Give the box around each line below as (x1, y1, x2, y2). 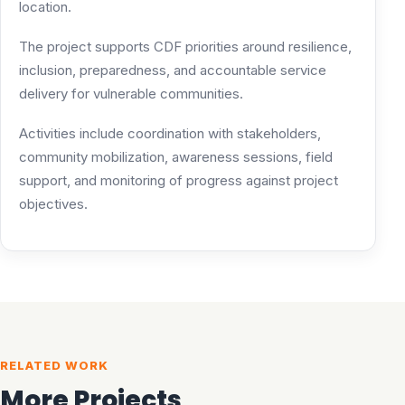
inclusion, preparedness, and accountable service (19, 61, 326, 79)
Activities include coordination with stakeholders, (19, 124, 321, 142)
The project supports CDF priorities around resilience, (19, 37, 352, 55)
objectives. (19, 194, 88, 212)
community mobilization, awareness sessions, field (19, 147, 333, 165)
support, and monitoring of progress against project (19, 171, 338, 189)
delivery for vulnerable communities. (19, 84, 243, 102)
